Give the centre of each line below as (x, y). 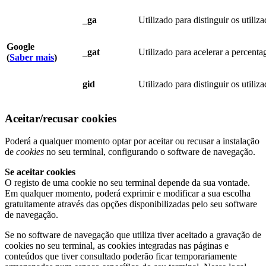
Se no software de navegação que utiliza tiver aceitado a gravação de (133, 235)
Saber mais (32, 57)
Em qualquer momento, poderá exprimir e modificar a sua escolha (128, 194)
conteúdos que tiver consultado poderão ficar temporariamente (121, 256)
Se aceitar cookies (40, 172)
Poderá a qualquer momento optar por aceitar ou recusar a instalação (132, 141)
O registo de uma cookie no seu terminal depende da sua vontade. (127, 183)
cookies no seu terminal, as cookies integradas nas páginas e (117, 246)
